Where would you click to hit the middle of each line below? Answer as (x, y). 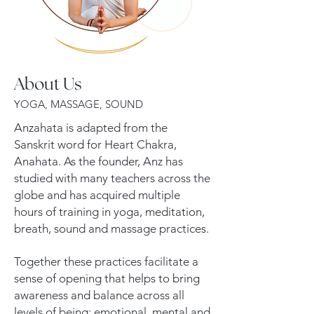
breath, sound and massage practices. (111, 228)
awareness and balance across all (99, 295)
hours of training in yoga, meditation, (109, 212)
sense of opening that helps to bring (107, 278)
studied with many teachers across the (112, 178)
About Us (50, 85)
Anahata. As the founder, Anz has (98, 161)
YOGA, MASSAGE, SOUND (80, 104)
